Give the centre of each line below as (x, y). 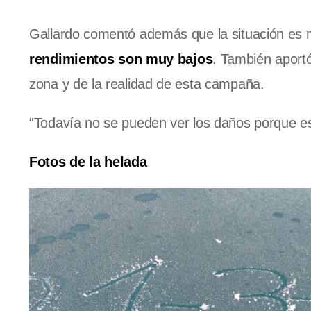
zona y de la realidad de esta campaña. (149, 84)
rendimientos (72, 59)
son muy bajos (166, 59)
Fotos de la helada (88, 162)
